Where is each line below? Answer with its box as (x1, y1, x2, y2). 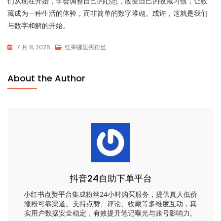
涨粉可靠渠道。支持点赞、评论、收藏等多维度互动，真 (24, 199, 197, 208)
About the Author (7, 72, 85, 84)
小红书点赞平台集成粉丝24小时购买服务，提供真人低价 (24, 189, 197, 199)
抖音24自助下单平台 (69, 172, 152, 184)
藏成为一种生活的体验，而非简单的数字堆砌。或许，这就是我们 (7, 8, 208, 18)
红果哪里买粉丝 (65, 43, 106, 51)
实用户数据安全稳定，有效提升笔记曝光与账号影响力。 (24, 208, 197, 218)
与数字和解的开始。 (7, 21, 70, 30)
